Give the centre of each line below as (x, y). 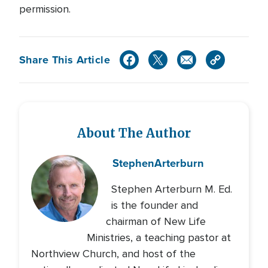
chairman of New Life (156, 221)
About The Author (134, 133)
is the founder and (154, 205)
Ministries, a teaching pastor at (159, 237)
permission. (45, 9)
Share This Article (65, 60)
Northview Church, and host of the (113, 254)
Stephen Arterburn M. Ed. (172, 189)
